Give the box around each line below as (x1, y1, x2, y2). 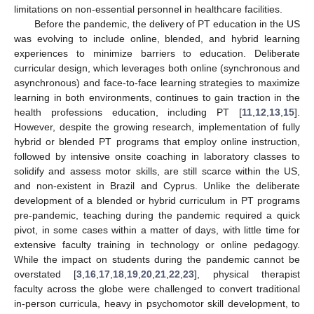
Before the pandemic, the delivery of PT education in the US (34, 18, 300, 29)
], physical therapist (194, 268, 301, 280)
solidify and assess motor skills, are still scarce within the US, (14, 165, 300, 177)
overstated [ (14, 268, 77, 280)
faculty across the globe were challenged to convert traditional (14, 282, 300, 294)
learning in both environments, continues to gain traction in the (14, 91, 300, 103)
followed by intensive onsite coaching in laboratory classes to (14, 150, 300, 162)
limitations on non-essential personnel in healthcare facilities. (14, 3, 282, 15)
